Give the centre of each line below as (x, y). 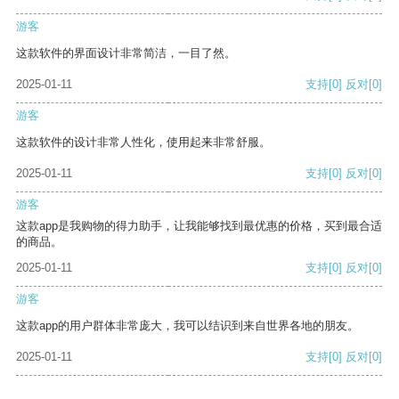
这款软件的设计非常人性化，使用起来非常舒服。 (143, 142)
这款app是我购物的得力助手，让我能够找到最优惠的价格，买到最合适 (199, 226)
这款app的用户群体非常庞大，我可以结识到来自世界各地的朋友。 (187, 326)
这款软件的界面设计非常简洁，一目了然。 (126, 53)
